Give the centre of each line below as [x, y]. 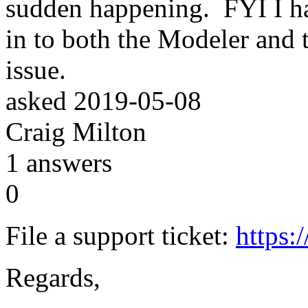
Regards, [53, 277]
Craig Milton [76, 131]
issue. [39, 69]
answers [66, 162]
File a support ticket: [121, 235]
